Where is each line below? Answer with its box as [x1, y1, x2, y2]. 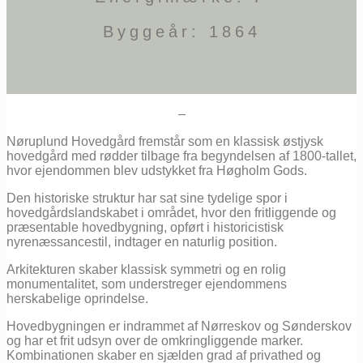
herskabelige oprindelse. [6, 292, 148, 306]
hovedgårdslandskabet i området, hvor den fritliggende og [6, 206, 336, 220]
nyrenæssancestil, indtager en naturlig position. [6, 235, 277, 250]
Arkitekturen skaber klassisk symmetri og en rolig [6, 263, 286, 277]
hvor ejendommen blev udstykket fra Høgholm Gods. [6, 164, 307, 178]
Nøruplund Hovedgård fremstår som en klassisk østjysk [6, 135, 323, 149]
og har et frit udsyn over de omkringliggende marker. [6, 334, 303, 348]
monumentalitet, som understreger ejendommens [6, 277, 287, 292]
